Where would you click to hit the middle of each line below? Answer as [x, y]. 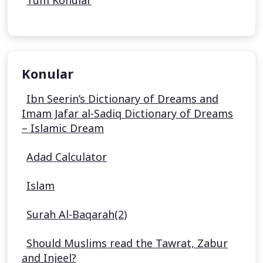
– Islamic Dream [63, 128]
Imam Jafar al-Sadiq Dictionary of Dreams [127, 113]
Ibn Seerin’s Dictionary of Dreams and [122, 99]
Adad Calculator [67, 157]
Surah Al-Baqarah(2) [77, 214]
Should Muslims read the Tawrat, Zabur [127, 243]
